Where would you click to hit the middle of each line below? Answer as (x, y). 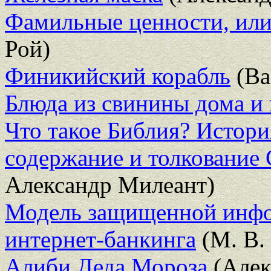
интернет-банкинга (100, 239)
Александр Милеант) (110, 184)
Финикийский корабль (118, 76)
